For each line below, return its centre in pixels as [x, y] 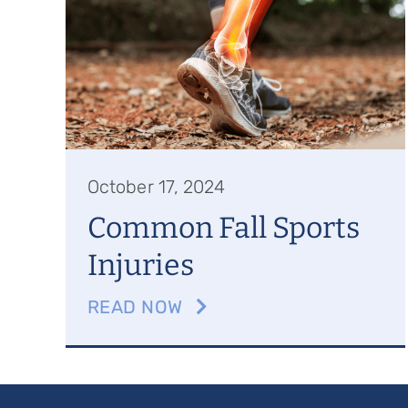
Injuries [140, 265]
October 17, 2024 [156, 187]
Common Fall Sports [223, 228]
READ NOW [135, 307]
